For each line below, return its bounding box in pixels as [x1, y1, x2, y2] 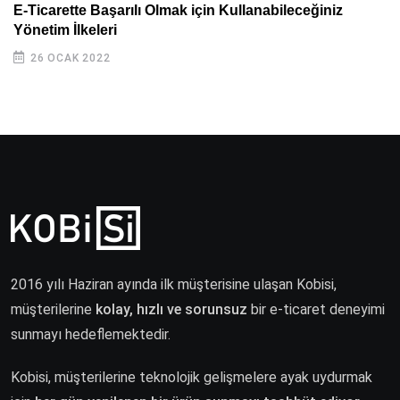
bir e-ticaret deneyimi [247, 300, 385, 318]
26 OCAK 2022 [29, 51, 111, 64]
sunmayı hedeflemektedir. [11, 325, 171, 343]
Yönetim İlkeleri [13, 21, 117, 37]
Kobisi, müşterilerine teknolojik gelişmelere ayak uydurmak [11, 368, 372, 386]
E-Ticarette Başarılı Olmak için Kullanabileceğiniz [13, 2, 343, 18]
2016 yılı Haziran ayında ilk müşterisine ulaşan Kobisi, [11, 275, 337, 293]
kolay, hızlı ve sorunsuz [96, 300, 247, 318]
